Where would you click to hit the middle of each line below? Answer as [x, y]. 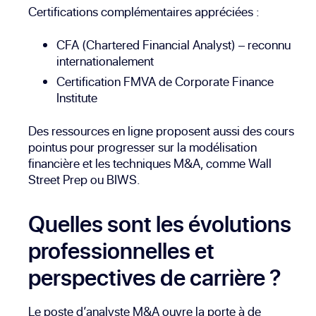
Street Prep [58, 179]
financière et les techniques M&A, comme [138, 163]
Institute [77, 97]
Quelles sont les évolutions [160, 223]
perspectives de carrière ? [155, 277]
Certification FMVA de [116, 81]
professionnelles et [121, 250]
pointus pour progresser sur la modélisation [142, 147]
